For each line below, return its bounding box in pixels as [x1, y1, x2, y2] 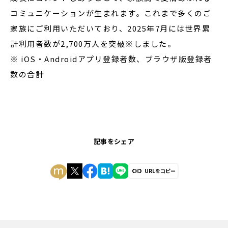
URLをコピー [144, 167, 176, 175]
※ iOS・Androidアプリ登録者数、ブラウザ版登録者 [10, 53, 212, 64]
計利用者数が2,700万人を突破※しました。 [10, 38, 176, 49]
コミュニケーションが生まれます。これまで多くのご [10, 8, 211, 18]
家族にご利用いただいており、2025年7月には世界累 [10, 23, 210, 34]
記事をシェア [94, 136, 134, 146]
